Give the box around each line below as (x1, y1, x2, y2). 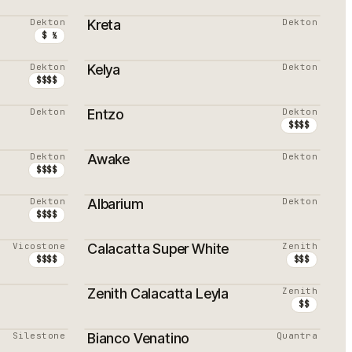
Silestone (13, 330, 65, 341)
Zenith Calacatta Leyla (87, 285, 229, 302)
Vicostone (13, 240, 65, 251)
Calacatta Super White (87, 240, 229, 257)
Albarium (87, 196, 144, 212)
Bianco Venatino (87, 330, 190, 346)
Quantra (276, 330, 317, 341)
